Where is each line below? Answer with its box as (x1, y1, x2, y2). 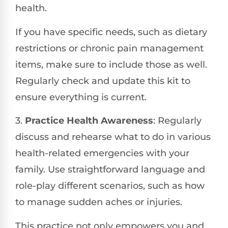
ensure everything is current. (15, 91, 147, 103)
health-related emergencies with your (15, 148, 189, 159)
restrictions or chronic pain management (15, 42, 204, 54)
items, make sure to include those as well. (15, 59, 207, 70)
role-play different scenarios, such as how (15, 180, 205, 192)
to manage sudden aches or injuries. (15, 196, 182, 208)
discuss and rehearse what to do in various (15, 131, 211, 143)
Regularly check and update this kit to (15, 75, 190, 87)
